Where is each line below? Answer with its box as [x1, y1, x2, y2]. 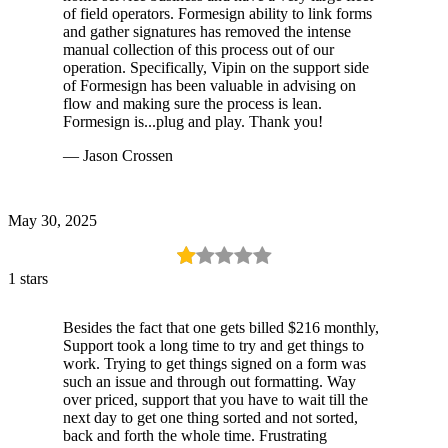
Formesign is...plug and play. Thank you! [63, 113, 323, 131]
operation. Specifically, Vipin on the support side [63, 59, 369, 77]
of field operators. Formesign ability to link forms [63, 5, 372, 23]
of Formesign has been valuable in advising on [63, 77, 356, 95]
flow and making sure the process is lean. [63, 95, 322, 113]
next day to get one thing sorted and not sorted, [63, 409, 358, 427]
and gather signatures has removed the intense [63, 23, 351, 41]
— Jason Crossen [63, 147, 173, 165]
